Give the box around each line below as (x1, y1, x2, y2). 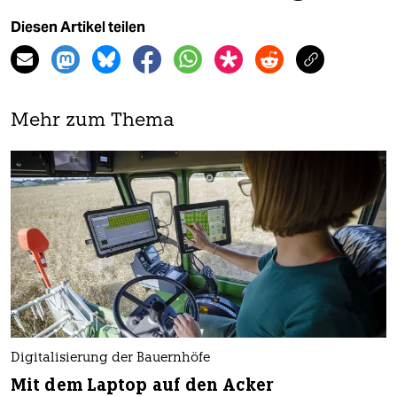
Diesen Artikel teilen (11, 18, 145, 35)
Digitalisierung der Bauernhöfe (11, 352, 210, 366)
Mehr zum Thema (11, 111, 175, 130)
